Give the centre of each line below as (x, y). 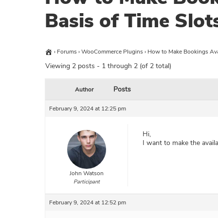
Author (84, 90)
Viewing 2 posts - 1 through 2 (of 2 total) (108, 66)
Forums (67, 52)
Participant (86, 182)
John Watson (86, 173)
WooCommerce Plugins (112, 52)
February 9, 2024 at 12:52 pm (88, 203)
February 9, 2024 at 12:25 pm (88, 109)
